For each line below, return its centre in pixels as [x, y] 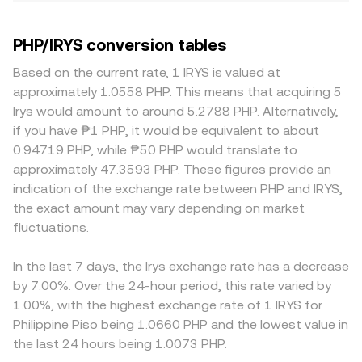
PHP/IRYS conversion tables [120, 45]
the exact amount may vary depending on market [159, 208]
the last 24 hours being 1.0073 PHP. [120, 344]
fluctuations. [51, 227]
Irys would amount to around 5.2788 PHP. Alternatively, [176, 111]
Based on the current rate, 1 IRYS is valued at [147, 72]
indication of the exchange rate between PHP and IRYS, [178, 189]
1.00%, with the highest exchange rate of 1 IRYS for [168, 305]
